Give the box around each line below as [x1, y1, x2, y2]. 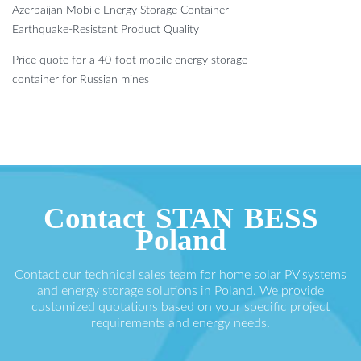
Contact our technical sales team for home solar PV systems [15, 268, 346, 281]
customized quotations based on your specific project [31, 300, 330, 313]
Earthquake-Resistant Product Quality [12, 23, 199, 35]
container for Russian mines [12, 73, 149, 85]
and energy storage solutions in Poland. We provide [37, 284, 324, 297]
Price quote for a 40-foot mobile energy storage [12, 54, 247, 66]
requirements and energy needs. [91, 316, 270, 330]
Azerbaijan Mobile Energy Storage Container [12, 4, 229, 16]
